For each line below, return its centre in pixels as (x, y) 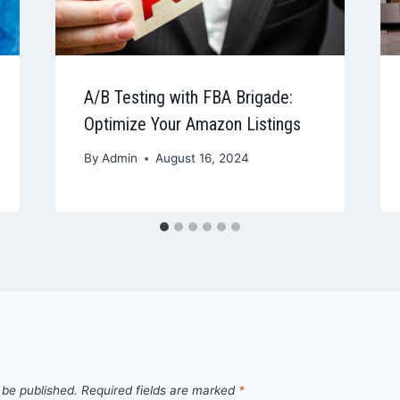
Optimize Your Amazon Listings (192, 124)
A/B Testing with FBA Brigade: (188, 97)
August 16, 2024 (202, 158)
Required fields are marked (160, 391)
